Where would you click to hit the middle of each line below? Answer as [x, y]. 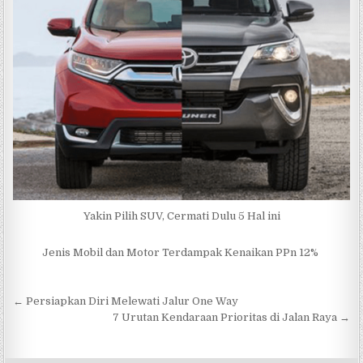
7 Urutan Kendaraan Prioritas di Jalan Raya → [231, 318]
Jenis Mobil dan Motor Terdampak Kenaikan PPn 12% [181, 253]
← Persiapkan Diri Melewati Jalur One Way [126, 301]
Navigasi [57, 304]
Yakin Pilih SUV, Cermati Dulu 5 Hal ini [181, 216]
